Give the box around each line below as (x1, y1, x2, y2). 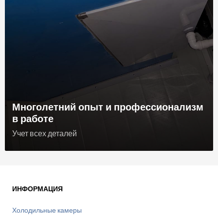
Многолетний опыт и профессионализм (12, 100, 204, 114)
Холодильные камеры (12, 206, 82, 216)
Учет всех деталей (12, 129, 77, 139)
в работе (12, 111, 54, 126)
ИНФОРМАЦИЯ (12, 183, 63, 194)
